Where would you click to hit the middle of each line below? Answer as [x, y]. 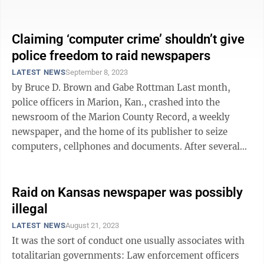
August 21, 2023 [93, 225]
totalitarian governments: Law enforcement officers [126, 255]
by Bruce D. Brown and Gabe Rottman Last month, [94, 88]
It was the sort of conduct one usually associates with [128, 241]
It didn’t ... [34, 8]
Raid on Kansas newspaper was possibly [127, 192]
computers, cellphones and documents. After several [126, 146]
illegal [30, 209]
